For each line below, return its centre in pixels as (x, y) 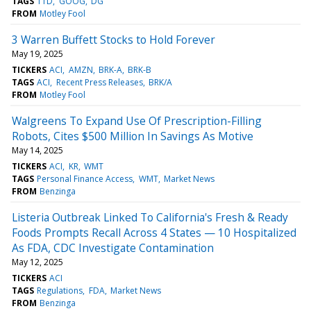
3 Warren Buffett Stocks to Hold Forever (114, 39)
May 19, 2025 (37, 53)
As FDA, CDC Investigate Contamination (113, 247)
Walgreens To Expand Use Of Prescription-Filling (137, 120)
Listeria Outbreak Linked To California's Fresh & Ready (150, 217)
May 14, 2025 (37, 150)
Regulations (60, 290)
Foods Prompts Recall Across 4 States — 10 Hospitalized (154, 232)
